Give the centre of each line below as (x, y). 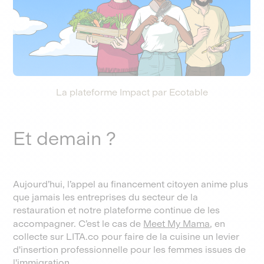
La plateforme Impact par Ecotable (132, 92)
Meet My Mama (177, 224)
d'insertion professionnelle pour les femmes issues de (130, 250)
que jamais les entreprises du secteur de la (106, 197)
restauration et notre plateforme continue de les (117, 210)
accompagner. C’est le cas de (78, 224)
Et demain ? (65, 138)
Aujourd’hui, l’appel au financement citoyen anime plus (131, 184)
